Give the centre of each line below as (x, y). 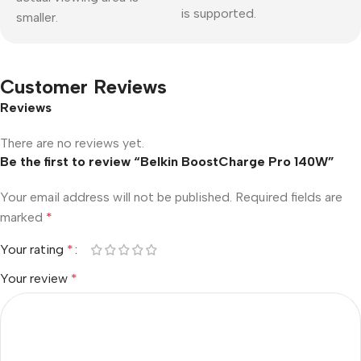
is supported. (218, 13)
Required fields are (289, 197)
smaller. (37, 17)
